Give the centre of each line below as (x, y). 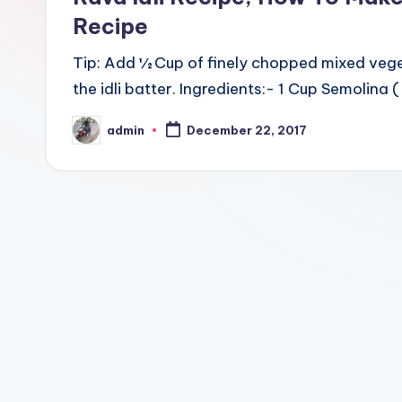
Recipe (110, 26)
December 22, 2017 (246, 131)
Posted (95, 135)
